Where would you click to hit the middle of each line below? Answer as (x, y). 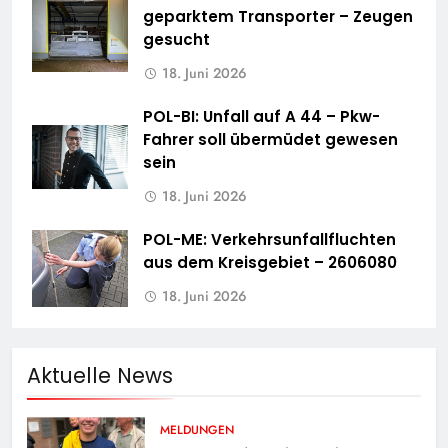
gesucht (176, 40)
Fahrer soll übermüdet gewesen (270, 140)
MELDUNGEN (197, 430)
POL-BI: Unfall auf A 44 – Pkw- (261, 117)
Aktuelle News (100, 376)
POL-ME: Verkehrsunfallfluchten (269, 240)
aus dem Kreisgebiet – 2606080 (270, 263)
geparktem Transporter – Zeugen (278, 17)
